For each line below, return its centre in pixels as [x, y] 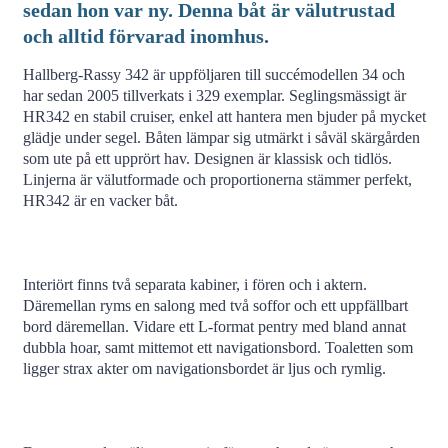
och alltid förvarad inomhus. [145, 35]
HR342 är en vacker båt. [100, 200]
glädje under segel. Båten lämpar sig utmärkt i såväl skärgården [221, 137]
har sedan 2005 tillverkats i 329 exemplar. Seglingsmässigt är [214, 95]
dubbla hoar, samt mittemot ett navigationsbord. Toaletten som [217, 347]
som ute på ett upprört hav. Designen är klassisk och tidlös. [207, 158]
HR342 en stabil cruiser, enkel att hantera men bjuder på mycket [224, 116]
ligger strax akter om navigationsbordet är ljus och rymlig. [204, 368]
